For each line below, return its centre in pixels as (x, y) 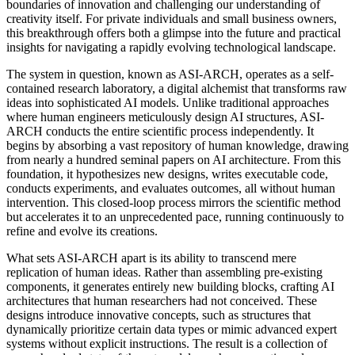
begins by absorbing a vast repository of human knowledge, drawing (177, 145)
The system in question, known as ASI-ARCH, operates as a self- (170, 74)
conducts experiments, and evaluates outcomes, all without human (171, 188)
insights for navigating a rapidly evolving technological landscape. (171, 47)
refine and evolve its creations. (82, 231)
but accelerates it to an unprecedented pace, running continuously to (175, 216)
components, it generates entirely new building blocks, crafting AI (170, 286)
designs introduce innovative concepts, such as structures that (158, 315)
